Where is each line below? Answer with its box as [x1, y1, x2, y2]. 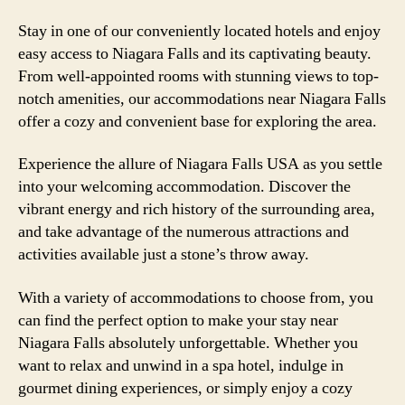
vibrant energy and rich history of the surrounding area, [18, 199, 375, 220]
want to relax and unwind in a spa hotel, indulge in [18, 354, 344, 376]
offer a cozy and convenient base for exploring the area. [18, 110, 377, 132]
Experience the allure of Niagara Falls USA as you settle [18, 154, 382, 174]
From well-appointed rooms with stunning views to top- [18, 65, 379, 87]
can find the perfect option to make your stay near [18, 309, 338, 331]
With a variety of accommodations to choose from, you [18, 287, 373, 308]
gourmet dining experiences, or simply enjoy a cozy [18, 377, 353, 399]
